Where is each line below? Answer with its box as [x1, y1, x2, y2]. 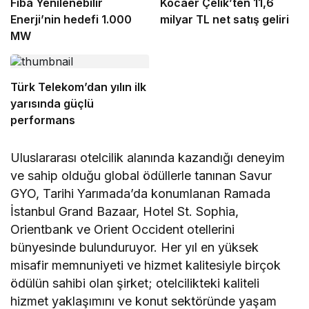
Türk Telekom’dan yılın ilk [10, 80, 146, 94]
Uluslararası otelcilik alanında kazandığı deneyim [10, 150, 286, 166]
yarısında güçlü [10, 97, 94, 111]
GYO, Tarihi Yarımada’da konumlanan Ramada [10, 186, 271, 201]
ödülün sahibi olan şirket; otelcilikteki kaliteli [10, 276, 260, 291]
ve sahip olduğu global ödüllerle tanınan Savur [10, 168, 272, 183]
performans [10, 113, 75, 128]
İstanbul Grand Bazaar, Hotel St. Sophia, [10, 204, 239, 219]
